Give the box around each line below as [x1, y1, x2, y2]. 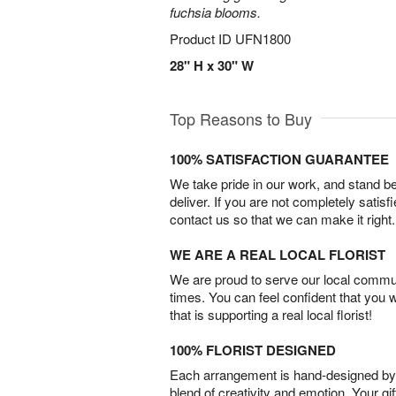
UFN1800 [235, 29, 291, 48]
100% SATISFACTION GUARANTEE [170, 149, 389, 169]
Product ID [170, 29, 235, 48]
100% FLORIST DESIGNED [170, 340, 336, 360]
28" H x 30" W [170, 56, 254, 75]
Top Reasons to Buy [170, 107, 312, 130]
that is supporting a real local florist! [170, 305, 372, 324]
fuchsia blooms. [170, 3, 261, 21]
